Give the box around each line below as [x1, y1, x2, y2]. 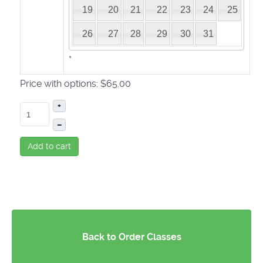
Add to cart [28, 141, 71, 151]
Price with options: [20, 78, 98, 89]
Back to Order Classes [82, 231, 181, 242]
